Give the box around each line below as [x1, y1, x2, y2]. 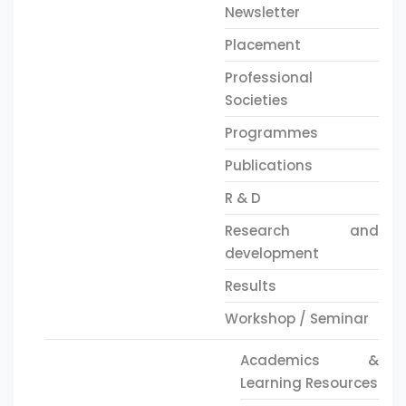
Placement [224, 35, 301, 54]
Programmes [224, 123, 318, 142]
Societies [224, 91, 288, 110]
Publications [224, 156, 313, 175]
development [224, 244, 319, 263]
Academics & [239, 351, 379, 370]
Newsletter [224, 3, 300, 22]
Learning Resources [239, 373, 378, 392]
